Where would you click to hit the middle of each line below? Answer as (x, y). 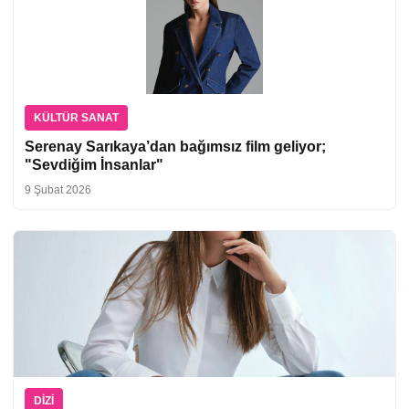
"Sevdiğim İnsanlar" (94, 164)
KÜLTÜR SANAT (76, 117)
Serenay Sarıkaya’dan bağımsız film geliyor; (175, 146)
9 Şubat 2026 (58, 189)
